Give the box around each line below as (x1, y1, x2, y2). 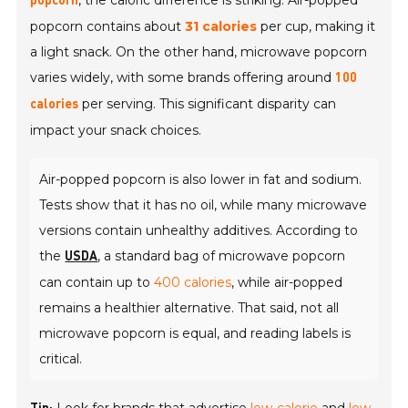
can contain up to (39, 274, 155, 291)
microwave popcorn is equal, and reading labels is (39, 325, 352, 342)
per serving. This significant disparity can (78, 96, 337, 113)
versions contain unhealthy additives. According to (39, 222, 359, 240)
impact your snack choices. (30, 122, 202, 139)
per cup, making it (257, 18, 376, 36)
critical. (39, 351, 83, 368)
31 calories (185, 18, 258, 36)
